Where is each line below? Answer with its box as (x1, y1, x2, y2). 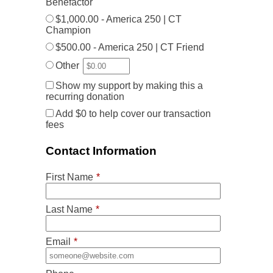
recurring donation (46, 91, 124, 102)
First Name (46, 171, 93, 182)
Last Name (46, 204, 93, 214)
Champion (46, 25, 91, 36)
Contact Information (46, 144, 157, 158)
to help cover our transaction (87, 108, 211, 119)
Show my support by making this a (55, 80, 203, 91)
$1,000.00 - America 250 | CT (55, 14, 182, 25)
